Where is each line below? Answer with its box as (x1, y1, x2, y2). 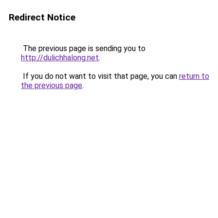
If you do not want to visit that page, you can (21, 72, 179, 81)
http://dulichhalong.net (21, 53, 99, 62)
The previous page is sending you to (21, 44, 145, 53)
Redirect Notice (9, 12, 75, 23)
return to (179, 72, 209, 81)
